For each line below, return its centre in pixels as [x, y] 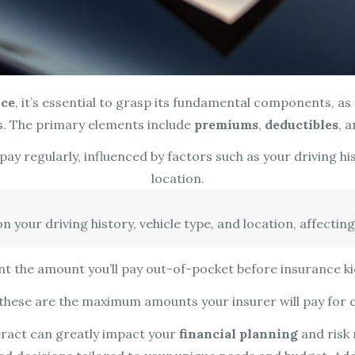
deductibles [301, 124]
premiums [226, 124]
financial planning [238, 333]
